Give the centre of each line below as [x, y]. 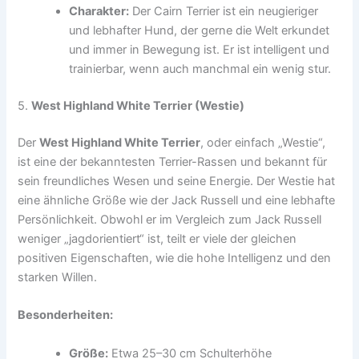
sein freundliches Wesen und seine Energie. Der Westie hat [177, 182]
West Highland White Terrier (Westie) [138, 106]
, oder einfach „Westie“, [263, 143]
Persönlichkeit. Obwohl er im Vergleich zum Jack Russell [170, 220]
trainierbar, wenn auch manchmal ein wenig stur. [200, 69]
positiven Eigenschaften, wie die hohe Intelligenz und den [175, 258]
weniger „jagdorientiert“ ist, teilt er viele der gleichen [157, 239]
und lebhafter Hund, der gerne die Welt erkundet [200, 31]
